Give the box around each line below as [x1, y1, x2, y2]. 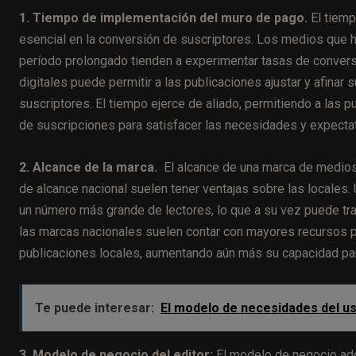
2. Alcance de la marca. [19, 159, 161, 175]
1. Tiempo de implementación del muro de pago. [19, 10, 311, 25]
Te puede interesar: [35, 300, 154, 315]
